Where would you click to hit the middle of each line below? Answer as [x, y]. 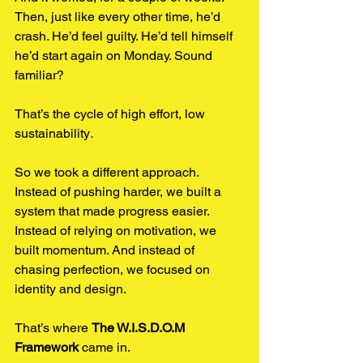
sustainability [52, 133]
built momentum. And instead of [106, 250]
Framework [47, 347]
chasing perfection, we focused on [114, 269]
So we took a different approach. [108, 172]
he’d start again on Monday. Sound [115, 55]
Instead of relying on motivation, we [117, 230]
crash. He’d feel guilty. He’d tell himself [125, 36]
